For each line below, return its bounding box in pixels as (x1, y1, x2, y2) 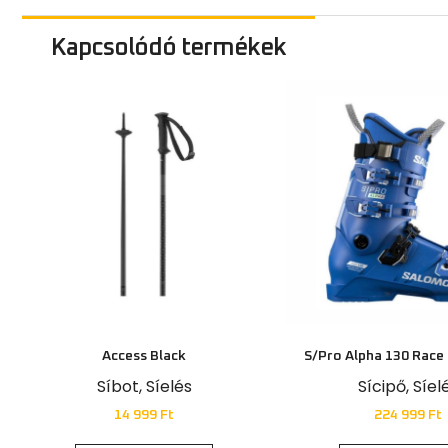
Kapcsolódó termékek (50, 28, 286, 53)
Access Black (102, 341, 186, 356)
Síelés (145, 367, 192, 391)
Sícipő (357, 367, 406, 391)
